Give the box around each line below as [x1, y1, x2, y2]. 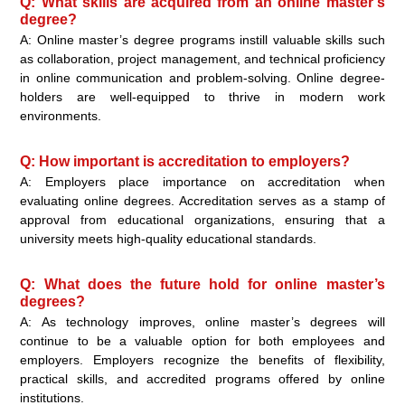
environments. [20, 108, 102, 124]
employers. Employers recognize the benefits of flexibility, [20, 353, 385, 368]
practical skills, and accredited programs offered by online [20, 372, 385, 387]
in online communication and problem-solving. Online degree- [20, 71, 385, 86]
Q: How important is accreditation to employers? [20, 154, 351, 170]
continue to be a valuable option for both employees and [20, 334, 385, 349]
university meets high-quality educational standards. [20, 231, 317, 247]
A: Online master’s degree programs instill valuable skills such [20, 33, 385, 48]
